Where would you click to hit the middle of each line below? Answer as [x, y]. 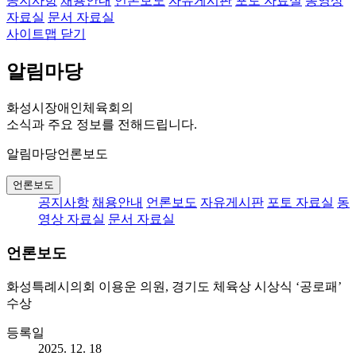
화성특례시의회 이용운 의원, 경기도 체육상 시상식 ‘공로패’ [174, 286]
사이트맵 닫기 [46, 34]
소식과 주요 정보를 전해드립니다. [102, 125]
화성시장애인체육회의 [70, 108]
